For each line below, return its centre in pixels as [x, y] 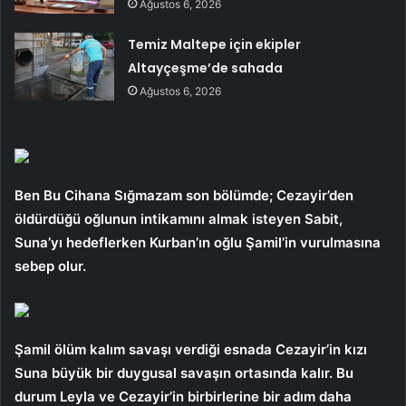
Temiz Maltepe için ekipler [215, 45]
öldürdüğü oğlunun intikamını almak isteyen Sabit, [179, 219]
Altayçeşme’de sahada [206, 68]
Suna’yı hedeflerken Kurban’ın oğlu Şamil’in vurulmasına [198, 243]
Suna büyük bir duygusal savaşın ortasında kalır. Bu [184, 373]
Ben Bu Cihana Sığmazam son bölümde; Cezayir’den [184, 196]
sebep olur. [50, 266]
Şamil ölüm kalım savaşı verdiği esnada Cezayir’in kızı [191, 350]
